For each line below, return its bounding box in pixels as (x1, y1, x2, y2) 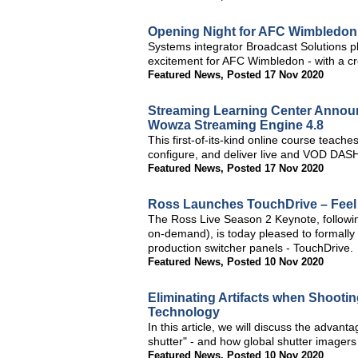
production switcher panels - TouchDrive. (148, 241, 353, 254)
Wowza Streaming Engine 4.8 (148, 118, 324, 132)
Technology (148, 305, 220, 319)
